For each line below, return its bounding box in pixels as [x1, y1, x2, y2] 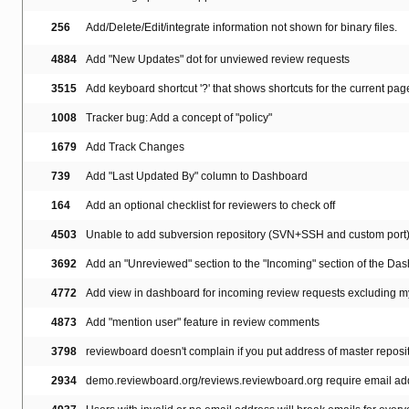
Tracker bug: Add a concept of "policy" [86, 111, 272, 125]
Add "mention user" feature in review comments [86, 316, 320, 330]
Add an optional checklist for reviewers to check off [86, 199, 335, 213]
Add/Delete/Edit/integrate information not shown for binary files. [86, 21, 397, 35]
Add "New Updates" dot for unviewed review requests [86, 53, 350, 67]
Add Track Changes [86, 141, 184, 154]
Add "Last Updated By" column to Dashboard [86, 170, 308, 184]
